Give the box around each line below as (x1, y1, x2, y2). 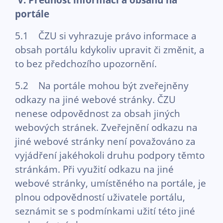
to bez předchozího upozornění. (15, 57, 157, 70)
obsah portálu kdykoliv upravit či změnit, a (15, 43, 205, 56)
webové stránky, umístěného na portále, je (15, 176, 206, 190)
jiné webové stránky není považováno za (15, 134, 196, 148)
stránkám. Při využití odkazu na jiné (15, 162, 174, 176)
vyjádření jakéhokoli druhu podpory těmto (15, 148, 205, 162)
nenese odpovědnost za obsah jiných (15, 107, 180, 120)
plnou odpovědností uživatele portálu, (15, 190, 185, 204)
